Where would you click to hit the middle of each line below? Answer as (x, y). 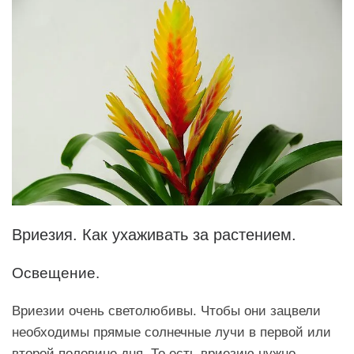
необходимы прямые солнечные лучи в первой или (171, 331)
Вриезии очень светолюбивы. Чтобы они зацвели (166, 310)
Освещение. (56, 273)
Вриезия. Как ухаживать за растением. (154, 235)
